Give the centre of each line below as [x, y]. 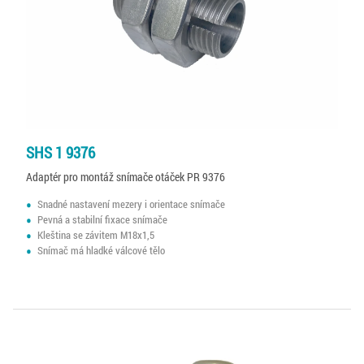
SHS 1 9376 [61, 153]
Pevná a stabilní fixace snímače [103, 219]
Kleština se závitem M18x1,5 [96, 234]
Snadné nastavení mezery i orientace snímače [132, 204]
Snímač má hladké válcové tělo [102, 250]
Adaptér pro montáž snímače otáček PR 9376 [126, 177]
